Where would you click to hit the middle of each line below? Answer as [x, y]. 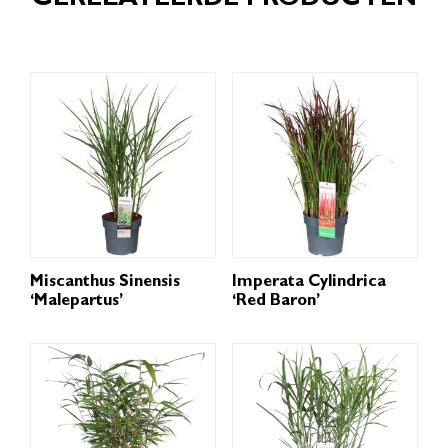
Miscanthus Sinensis [105, 283]
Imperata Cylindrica [308, 283]
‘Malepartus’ [76, 302]
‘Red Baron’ [275, 302]
